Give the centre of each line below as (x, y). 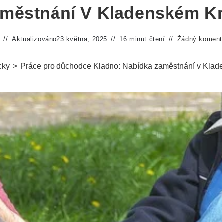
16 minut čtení (142, 39)
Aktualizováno (34, 39)
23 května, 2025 (82, 39)
